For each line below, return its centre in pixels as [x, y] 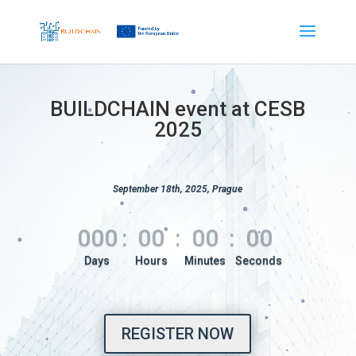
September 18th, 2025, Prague [178, 189]
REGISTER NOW [178, 334]
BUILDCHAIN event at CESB [178, 109]
